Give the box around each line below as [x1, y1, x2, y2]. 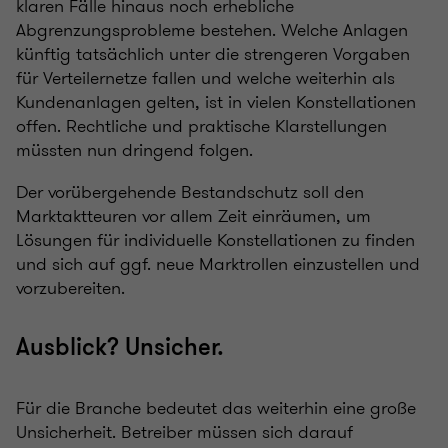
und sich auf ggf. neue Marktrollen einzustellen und [16, 251, 420, 278]
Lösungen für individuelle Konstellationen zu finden [16, 227, 415, 254]
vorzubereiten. [16, 275, 125, 302]
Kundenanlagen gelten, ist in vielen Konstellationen [16, 89, 416, 116]
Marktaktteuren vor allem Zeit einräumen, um [16, 203, 371, 230]
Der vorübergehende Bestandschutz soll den [16, 179, 364, 206]
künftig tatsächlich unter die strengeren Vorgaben [16, 41, 410, 68]
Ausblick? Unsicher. [16, 332, 224, 364]
